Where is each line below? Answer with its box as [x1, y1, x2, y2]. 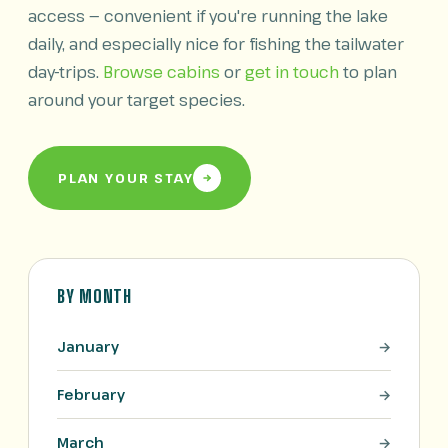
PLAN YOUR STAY [58, 168, 194, 187]
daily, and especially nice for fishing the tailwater [28, 33, 404, 55]
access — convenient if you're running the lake [28, 5, 388, 27]
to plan [339, 61, 397, 83]
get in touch [245, 61, 339, 83]
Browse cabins [103, 61, 220, 83]
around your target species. [28, 89, 245, 111]
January [57, 337, 119, 356]
